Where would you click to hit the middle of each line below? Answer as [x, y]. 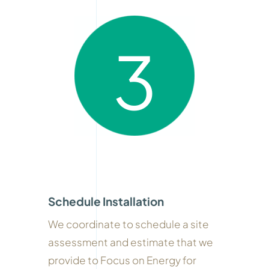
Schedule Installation [106, 201]
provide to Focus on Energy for [122, 260]
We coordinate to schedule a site [128, 224]
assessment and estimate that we [130, 242]
